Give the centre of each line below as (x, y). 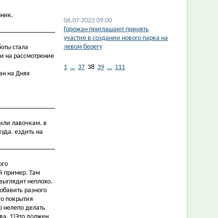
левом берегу (83, 47)
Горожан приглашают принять (106, 29)
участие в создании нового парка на (116, 38)
